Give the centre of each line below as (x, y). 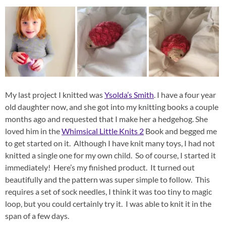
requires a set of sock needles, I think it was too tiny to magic (108, 191)
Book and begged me (180, 131)
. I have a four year (185, 94)
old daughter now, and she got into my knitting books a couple (112, 106)
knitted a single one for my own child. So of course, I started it (110, 155)
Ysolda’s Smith (129, 94)
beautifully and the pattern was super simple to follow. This (107, 179)
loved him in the (33, 131)
